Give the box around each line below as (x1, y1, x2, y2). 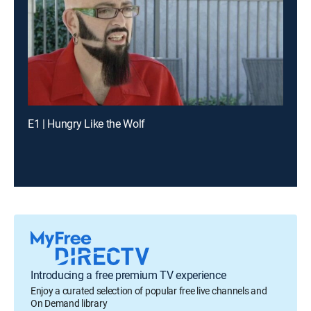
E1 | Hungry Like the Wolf (28, 116, 145, 131)
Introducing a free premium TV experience (31, 267, 226, 283)
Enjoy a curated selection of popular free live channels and (31, 284, 267, 297)
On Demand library (31, 296, 108, 310)
